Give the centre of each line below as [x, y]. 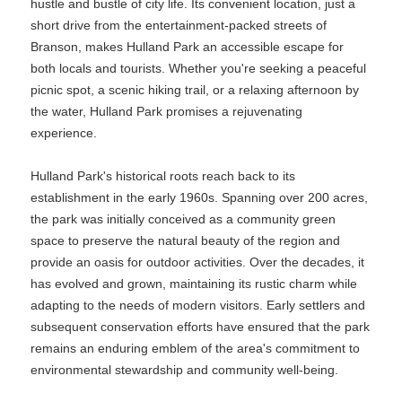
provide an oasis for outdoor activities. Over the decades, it [197, 262]
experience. [64, 133]
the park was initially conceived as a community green [183, 219]
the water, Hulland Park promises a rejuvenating [166, 111]
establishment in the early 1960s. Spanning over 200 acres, [199, 197]
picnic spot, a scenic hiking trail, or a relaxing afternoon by [195, 90]
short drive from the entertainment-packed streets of [179, 25]
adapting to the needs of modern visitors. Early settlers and [198, 305]
